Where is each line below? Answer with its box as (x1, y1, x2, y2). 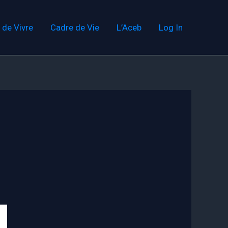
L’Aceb (117, 22, 141, 33)
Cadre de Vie (50, 22, 99, 33)
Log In (159, 22, 183, 33)
